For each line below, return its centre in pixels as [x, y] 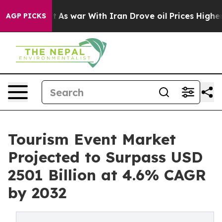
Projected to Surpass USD [105, 157]
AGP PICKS [26, 16]
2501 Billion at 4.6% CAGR [107, 175]
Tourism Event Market [92, 139]
